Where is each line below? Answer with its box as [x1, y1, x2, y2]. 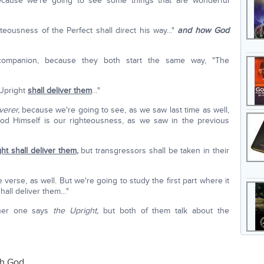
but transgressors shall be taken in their [78, 146, 229, 156]
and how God [177, 25, 229, 35]
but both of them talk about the [103, 206, 229, 216]
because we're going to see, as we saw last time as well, [21, 105, 229, 115]
